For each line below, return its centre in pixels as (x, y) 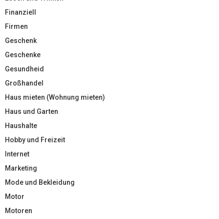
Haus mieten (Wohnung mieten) (55, 97)
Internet (17, 154)
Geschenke (23, 55)
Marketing (21, 168)
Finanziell (21, 12)
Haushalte (21, 125)
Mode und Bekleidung (40, 182)
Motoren (19, 210)
